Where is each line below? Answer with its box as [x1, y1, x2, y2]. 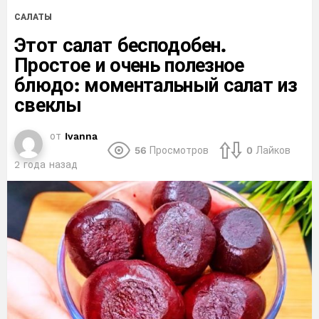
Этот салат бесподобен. [14, 33, 226, 57]
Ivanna [65, 130, 98, 142]
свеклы [14, 93, 81, 117]
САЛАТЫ [14, 11, 52, 22]
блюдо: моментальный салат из [14, 73, 298, 97]
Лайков [256, 145, 291, 157]
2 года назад [14, 158, 78, 170]
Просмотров [150, 145, 209, 157]
